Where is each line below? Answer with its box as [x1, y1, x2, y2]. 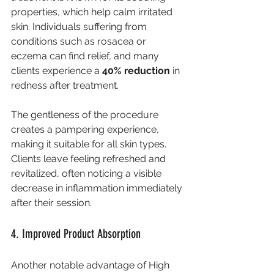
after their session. [11, 196, 92, 209]
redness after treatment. [11, 79, 119, 91]
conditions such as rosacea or [11, 35, 149, 47]
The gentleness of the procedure [11, 108, 161, 120]
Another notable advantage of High [11, 259, 172, 271]
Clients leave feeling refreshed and [11, 152, 168, 165]
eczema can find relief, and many [11, 50, 161, 62]
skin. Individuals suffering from [11, 20, 149, 32]
